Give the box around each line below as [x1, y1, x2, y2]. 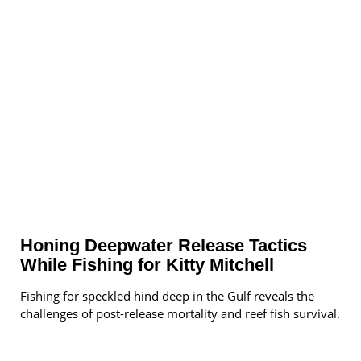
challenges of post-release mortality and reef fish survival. [20, 305, 340, 322]
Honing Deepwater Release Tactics [20, 235, 307, 256]
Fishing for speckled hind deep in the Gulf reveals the [20, 288, 314, 305]
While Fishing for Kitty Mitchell [20, 255, 274, 276]
